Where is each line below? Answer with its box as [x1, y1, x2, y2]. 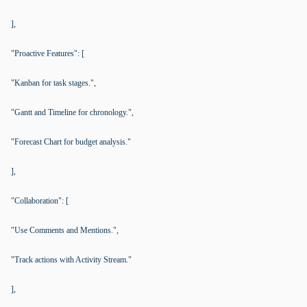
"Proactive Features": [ [11, 49, 84, 58]
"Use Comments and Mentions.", [11, 225, 119, 235]
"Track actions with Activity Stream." [11, 255, 132, 265]
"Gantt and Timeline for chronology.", [11, 108, 134, 117]
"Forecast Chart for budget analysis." [11, 137, 131, 147]
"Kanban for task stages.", [11, 78, 96, 88]
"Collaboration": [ [11, 196, 69, 206]
